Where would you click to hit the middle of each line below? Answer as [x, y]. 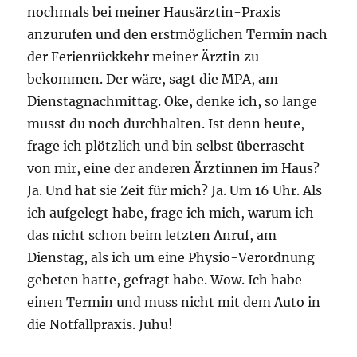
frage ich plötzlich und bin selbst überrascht [167, 146]
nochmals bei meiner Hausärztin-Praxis [154, 12]
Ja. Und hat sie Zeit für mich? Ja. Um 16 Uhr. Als [175, 191]
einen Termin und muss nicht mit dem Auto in [174, 302]
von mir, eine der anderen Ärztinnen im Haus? [174, 169]
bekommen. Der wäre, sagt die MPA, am [153, 79]
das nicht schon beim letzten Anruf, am [152, 235]
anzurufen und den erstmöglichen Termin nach [178, 35]
